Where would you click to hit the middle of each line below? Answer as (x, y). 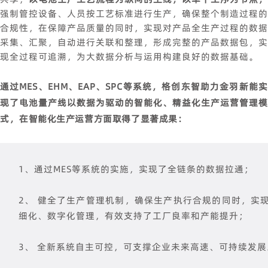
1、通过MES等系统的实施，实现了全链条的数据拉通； (136, 169)
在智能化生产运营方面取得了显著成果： (103, 118)
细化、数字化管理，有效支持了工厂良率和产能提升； (133, 215)
